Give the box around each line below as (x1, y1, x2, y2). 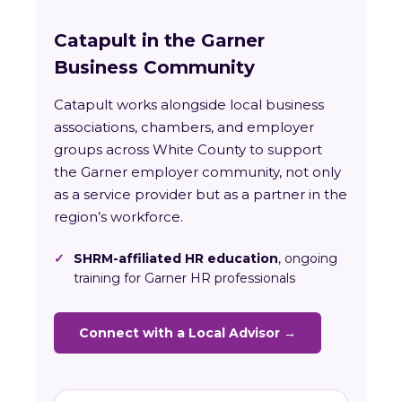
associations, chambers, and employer (54, 118, 314, 136)
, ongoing (278, 250, 337, 267)
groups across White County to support (54, 141, 322, 159)
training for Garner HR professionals (74, 270, 295, 287)
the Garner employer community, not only (54, 163, 341, 181)
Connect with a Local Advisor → (79, 325, 296, 342)
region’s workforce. (54, 208, 183, 226)
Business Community (54, 57, 255, 79)
